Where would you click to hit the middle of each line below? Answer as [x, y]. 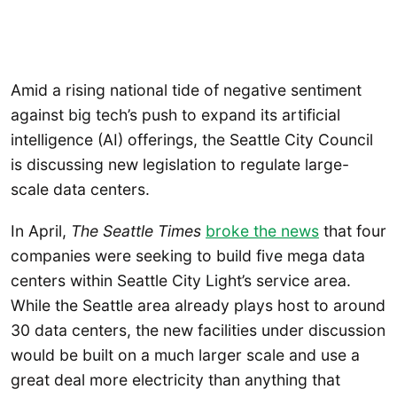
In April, [41, 231]
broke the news [262, 231]
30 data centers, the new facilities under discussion [198, 331]
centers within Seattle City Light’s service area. [181, 281]
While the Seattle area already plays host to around [198, 306]
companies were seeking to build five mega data [188, 256]
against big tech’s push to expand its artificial [175, 115]
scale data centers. [82, 190]
